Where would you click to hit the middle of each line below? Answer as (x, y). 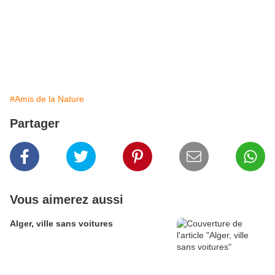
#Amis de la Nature (47, 99)
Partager (35, 124)
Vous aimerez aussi (67, 200)
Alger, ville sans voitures (61, 224)
